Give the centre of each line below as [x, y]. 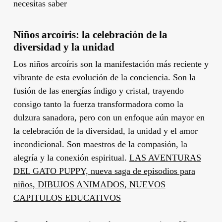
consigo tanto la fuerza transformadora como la [98, 104]
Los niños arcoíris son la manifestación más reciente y [111, 64]
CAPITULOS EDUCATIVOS [67, 197]
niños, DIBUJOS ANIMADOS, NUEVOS [89, 184]
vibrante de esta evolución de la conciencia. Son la [104, 77]
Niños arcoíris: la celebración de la [90, 34]
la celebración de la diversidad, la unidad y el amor [105, 131]
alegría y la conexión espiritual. [71, 157]
